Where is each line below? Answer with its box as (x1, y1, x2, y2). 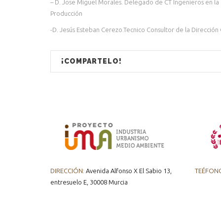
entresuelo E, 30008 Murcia (50, 178, 128, 185)
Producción (50, 10, 82, 17)
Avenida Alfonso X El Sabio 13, (84, 167, 172, 174)
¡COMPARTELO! (61, 57, 122, 66)
